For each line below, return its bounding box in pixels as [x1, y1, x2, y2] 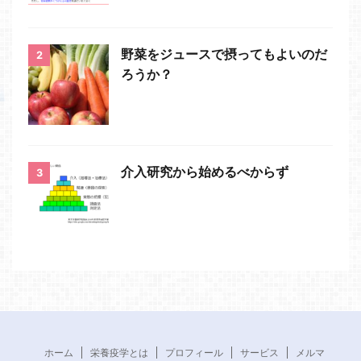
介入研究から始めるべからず [121, 163, 288, 180]
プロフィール [165, 346, 223, 359]
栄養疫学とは [90, 346, 148, 359]
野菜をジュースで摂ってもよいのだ [121, 45, 327, 62]
